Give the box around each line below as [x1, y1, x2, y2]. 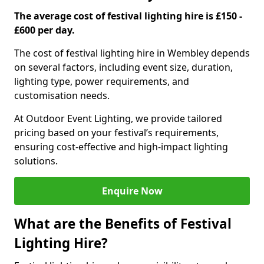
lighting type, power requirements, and [14, 75, 189, 88]
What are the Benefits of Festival [14, 214, 232, 233]
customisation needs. [14, 89, 110, 102]
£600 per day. [14, 24, 75, 37]
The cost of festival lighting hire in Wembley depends [14, 47, 250, 60]
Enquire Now [101, 184, 163, 197]
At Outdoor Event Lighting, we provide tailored [14, 112, 222, 125]
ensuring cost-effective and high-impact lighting [14, 140, 228, 153]
